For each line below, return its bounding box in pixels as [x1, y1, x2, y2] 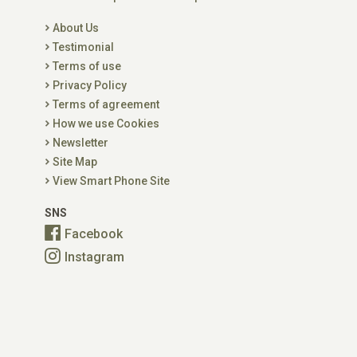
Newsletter [53, 136, 108, 149]
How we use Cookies [53, 117, 159, 130]
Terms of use [53, 60, 121, 73]
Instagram [65, 249, 124, 265]
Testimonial [53, 41, 114, 53]
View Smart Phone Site [53, 175, 170, 187]
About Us [53, 22, 99, 34]
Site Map [53, 155, 97, 168]
